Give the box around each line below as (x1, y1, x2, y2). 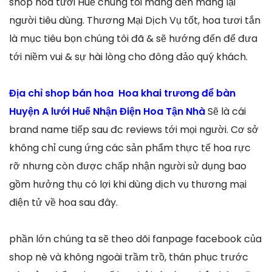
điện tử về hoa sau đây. (9, 195, 118, 210)
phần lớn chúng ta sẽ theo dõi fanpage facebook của (9, 232, 262, 246)
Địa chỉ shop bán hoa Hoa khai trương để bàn (9, 86, 236, 101)
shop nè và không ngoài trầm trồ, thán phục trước (9, 250, 248, 265)
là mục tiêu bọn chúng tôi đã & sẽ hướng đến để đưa (9, 32, 257, 46)
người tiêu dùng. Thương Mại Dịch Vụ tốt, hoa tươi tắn (9, 13, 260, 28)
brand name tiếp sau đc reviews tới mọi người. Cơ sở (9, 123, 259, 137)
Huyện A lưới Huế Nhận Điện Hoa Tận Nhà (9, 104, 208, 119)
